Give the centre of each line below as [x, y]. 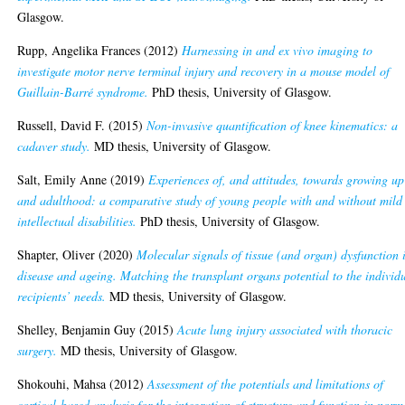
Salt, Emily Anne [62, 180]
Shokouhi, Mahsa [62, 384]
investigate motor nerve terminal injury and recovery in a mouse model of [204, 71]
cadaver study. [54, 146]
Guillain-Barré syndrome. [83, 92]
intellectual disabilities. [77, 221]
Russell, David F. [61, 126]
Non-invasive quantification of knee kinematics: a [273, 126]
